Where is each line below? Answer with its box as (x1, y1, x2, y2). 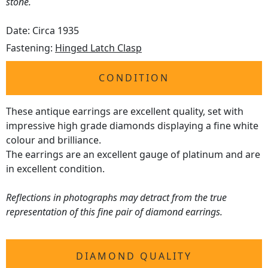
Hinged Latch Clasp (55, 41, 142, 54)
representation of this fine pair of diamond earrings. (6, 205, 223, 218)
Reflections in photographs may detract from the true (6, 191, 227, 204)
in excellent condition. (6, 162, 105, 175)
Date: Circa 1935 (6, 24, 79, 37)
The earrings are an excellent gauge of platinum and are (6, 148, 260, 161)
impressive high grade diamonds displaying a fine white (6, 119, 258, 132)
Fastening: (6, 41, 55, 54)
